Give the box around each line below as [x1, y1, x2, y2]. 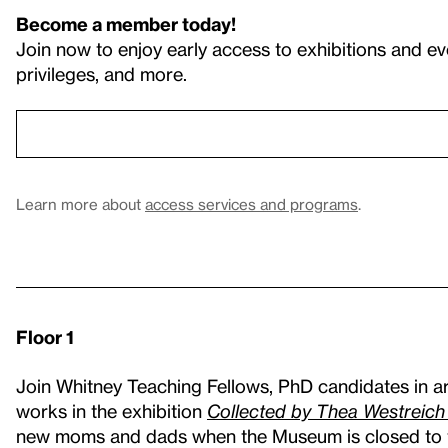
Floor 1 [16, 325, 74, 347]
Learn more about [16, 194, 145, 213]
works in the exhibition [16, 399, 207, 421]
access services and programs [145, 194, 358, 213]
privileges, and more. [16, 62, 187, 84]
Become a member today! [16, 12, 236, 34]
